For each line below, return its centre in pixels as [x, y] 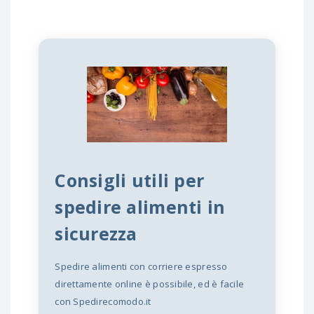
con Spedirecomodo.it [103, 302]
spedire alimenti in [140, 207]
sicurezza [96, 234]
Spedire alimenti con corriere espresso [141, 267]
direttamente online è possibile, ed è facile [150, 284]
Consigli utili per [130, 180]
